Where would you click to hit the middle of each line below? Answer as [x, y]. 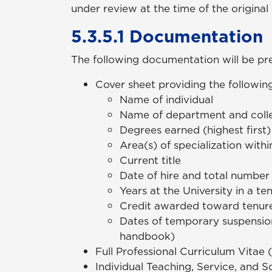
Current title [152, 161]
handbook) [149, 236]
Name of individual [166, 100]
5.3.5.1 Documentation [167, 36]
